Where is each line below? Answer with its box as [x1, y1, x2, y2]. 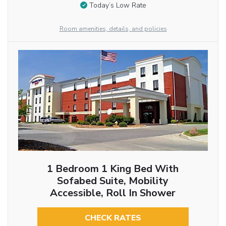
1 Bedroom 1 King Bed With [47, 162, 179, 176]
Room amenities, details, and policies [59, 25, 167, 33]
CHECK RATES [84, 212, 141, 224]
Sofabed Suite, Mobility [57, 174, 169, 188]
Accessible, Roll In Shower [50, 186, 176, 200]
